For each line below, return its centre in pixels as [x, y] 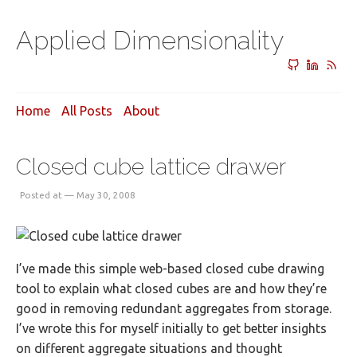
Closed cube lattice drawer [151, 167]
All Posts [87, 111]
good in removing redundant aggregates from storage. [174, 308]
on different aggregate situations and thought [149, 348]
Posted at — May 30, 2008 [78, 195]
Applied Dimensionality [150, 40]
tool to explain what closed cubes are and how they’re [171, 288]
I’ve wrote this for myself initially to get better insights [171, 328]
